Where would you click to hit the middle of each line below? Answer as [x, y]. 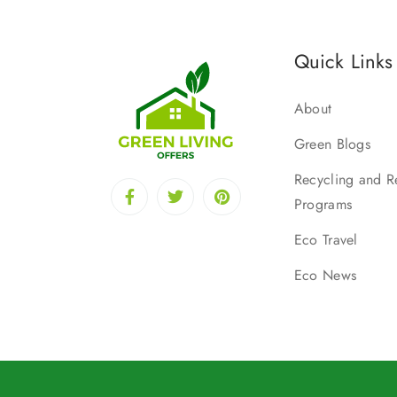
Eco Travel [326, 240]
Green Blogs [332, 144]
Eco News [325, 276]
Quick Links [343, 62]
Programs [323, 205]
